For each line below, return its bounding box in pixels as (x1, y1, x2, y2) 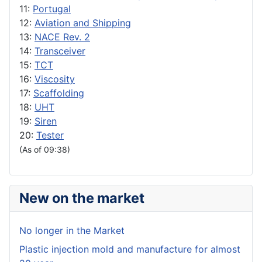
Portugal (33, 3, 71, 15)
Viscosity (35, 73, 75, 85)
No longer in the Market (19, 225, 125, 237)
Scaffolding (33, 87, 84, 99)
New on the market (19, 189, 144, 207)
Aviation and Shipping (35, 17, 131, 29)
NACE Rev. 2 (35, 31, 90, 43)
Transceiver (35, 45, 85, 57)
